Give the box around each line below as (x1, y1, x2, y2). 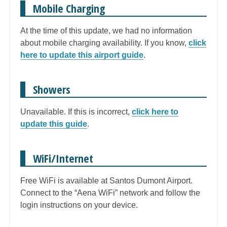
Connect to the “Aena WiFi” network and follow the (20, 188, 200, 197)
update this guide (20, 119, 87, 128)
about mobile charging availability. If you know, (20, 38, 188, 47)
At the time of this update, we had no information (20, 26, 192, 35)
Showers (33, 81, 70, 97)
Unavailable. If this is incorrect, (20, 107, 132, 116)
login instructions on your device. (20, 200, 138, 209)
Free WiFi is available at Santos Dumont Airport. (20, 176, 193, 185)
